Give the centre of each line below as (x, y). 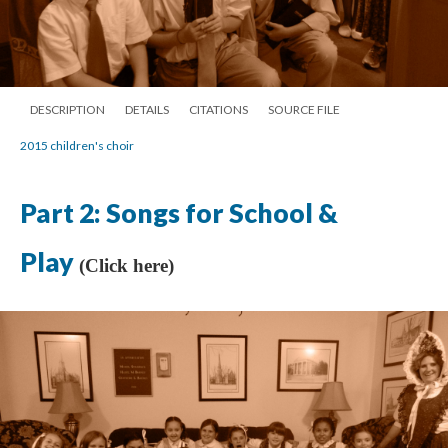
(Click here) (126, 265)
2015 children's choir (77, 145)
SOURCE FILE (304, 109)
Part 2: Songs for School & (179, 213)
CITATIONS (218, 109)
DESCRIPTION (67, 109)
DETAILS (147, 109)
